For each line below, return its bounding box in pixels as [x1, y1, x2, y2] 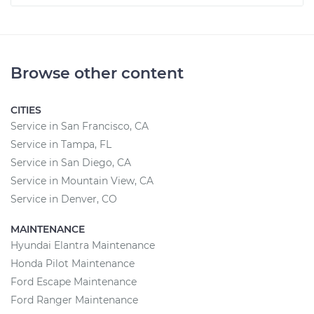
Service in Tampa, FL [11, 138, 111, 151]
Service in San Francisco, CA [11, 120, 149, 132]
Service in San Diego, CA [11, 156, 131, 169]
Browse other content [11, 64, 184, 83]
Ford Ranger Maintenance [11, 294, 138, 306]
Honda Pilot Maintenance [11, 257, 135, 270]
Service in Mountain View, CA [11, 175, 153, 187]
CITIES [11, 104, 41, 116]
